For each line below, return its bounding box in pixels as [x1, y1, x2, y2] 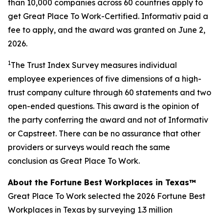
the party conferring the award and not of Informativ [8, 115, 208, 125]
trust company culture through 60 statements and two [8, 88, 211, 97]
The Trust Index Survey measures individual [11, 60, 177, 70]
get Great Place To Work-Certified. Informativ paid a [8, 11, 208, 21]
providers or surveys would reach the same [8, 142, 170, 152]
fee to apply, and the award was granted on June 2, [8, 25, 205, 35]
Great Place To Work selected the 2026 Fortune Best [8, 191, 205, 201]
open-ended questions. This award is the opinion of [8, 101, 199, 111]
